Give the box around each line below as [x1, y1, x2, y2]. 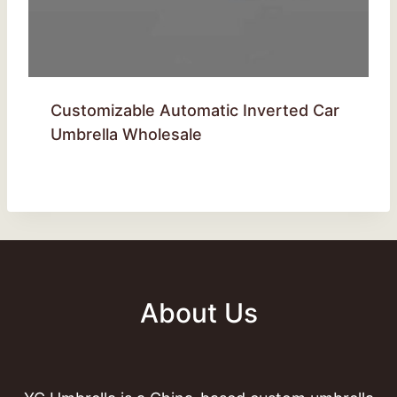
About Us [139, 297, 258, 330]
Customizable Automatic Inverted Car [51, 101, 339, 121]
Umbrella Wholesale [51, 125, 202, 144]
